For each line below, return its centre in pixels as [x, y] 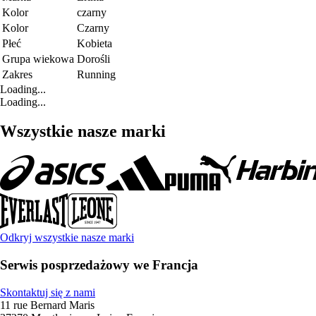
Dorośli [93, 59]
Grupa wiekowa [38, 59]
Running [96, 74]
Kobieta [95, 43]
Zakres [17, 74]
